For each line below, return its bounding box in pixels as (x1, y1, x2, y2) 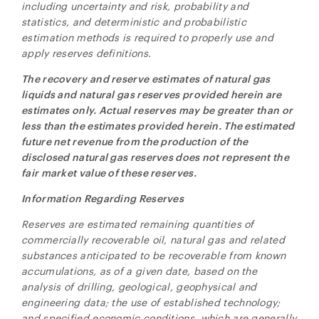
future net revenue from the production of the (21, 135, 249, 147)
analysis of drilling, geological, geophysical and (21, 281, 257, 293)
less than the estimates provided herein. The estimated (21, 120, 295, 132)
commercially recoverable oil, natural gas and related (21, 234, 285, 246)
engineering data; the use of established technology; (21, 296, 281, 308)
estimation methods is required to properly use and (21, 31, 273, 43)
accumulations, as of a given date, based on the (21, 265, 258, 277)
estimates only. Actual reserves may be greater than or (21, 104, 293, 116)
